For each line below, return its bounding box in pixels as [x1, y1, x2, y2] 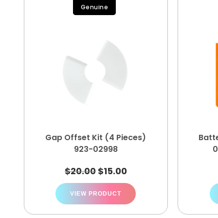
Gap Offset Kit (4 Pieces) [45, 132, 146, 143]
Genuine [80, 3, 109, 11]
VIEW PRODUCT [70, 190, 122, 197]
